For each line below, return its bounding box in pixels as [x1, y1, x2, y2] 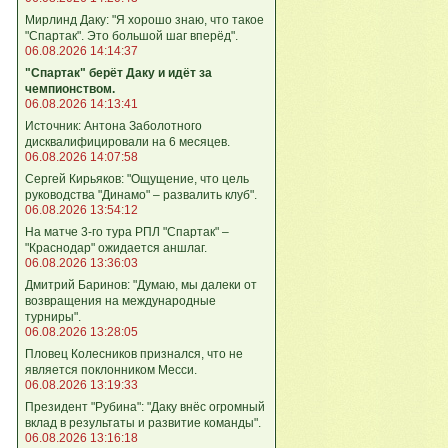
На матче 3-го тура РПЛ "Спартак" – [25, 224, 229, 239]
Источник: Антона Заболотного [25, 118, 202, 133]
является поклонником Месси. [25, 362, 197, 377]
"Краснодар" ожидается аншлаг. [25, 240, 207, 255]
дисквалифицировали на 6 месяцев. [25, 134, 230, 149]
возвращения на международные [25, 293, 216, 308]
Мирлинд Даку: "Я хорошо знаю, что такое [25, 12, 264, 27]
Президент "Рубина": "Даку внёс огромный [25, 399, 265, 414]
